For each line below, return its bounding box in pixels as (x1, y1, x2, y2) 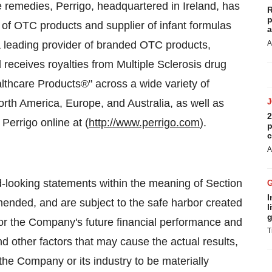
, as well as (170, 97, 224, 109)
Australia (127, 97, 170, 109)
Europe (66, 97, 101, 109)
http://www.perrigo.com (89, 117, 200, 129)
